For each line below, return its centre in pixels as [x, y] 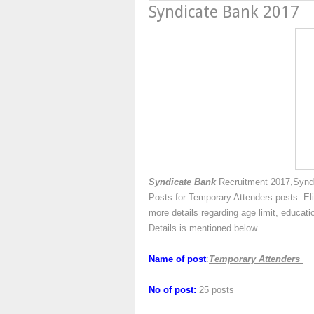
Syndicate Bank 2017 [224, 12]
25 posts [215, 290]
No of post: [172, 290]
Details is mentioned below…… [212, 228]
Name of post [177, 259]
